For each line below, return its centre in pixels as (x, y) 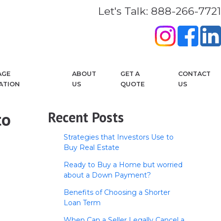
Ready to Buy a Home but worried (123, 165)
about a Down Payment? (107, 175)
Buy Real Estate (91, 148)
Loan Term (82, 203)
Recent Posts (86, 117)
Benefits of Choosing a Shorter (117, 193)
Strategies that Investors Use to (118, 137)
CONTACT (195, 74)
